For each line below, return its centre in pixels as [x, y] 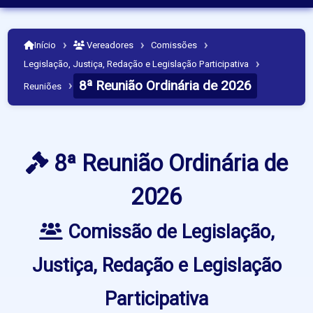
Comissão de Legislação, [168, 233]
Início [45, 45]
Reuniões [43, 86]
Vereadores [109, 45]
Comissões [174, 45]
